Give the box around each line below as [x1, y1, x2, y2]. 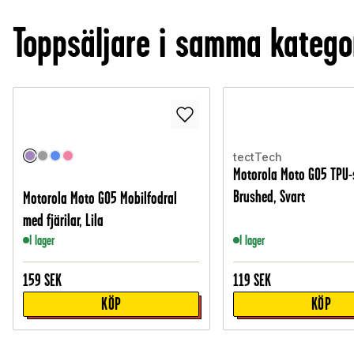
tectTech [233, 150, 283, 164]
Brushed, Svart [233, 187, 306, 206]
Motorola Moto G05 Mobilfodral [23, 189, 178, 208]
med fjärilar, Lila [23, 211, 104, 230]
